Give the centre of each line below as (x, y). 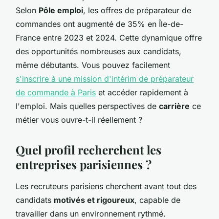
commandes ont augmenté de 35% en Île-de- (99, 24)
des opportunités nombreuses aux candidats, (99, 51)
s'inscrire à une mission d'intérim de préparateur (105, 78)
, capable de (157, 200)
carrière (174, 106)
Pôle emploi (61, 10)
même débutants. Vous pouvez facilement (93, 65)
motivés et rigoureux (94, 200)
